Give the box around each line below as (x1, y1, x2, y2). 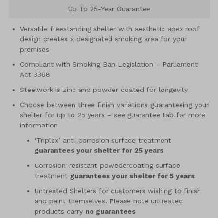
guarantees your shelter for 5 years (70, 172, 195, 180)
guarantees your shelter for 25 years (35, 146, 163, 155)
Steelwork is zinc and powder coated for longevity (20, 86, 188, 94)
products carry (35, 207, 85, 216)
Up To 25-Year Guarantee (68, 5, 151, 13)
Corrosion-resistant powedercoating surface (35, 162, 180, 170)
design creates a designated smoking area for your (20, 35, 187, 43)
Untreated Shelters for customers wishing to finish (35, 187, 201, 195)
